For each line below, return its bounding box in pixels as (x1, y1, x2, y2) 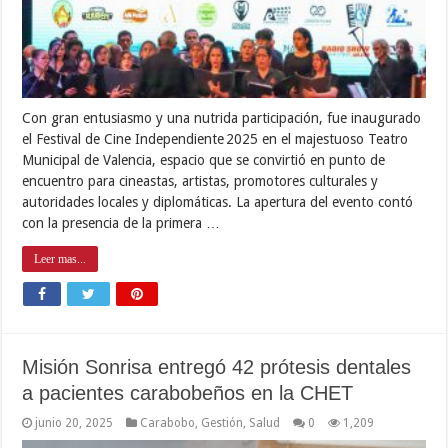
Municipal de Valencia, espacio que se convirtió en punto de (22, 152, 386, 169)
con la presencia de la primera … (22, 215, 221, 232)
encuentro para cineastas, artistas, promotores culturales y (22, 173, 379, 190)
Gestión (201, 416, 244, 431)
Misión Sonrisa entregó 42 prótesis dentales (22, 356, 412, 379)
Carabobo (140, 416, 196, 431)
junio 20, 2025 (35, 416, 114, 431)
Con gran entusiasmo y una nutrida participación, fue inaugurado (22, 110, 422, 127)
